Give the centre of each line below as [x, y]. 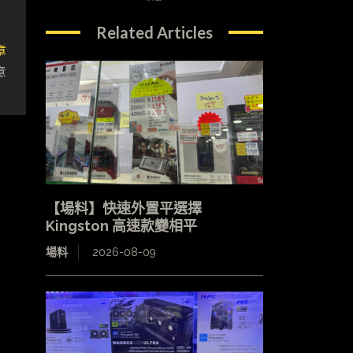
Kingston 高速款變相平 [121, 226]
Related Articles [154, 32]
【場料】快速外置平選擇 [130, 209]
